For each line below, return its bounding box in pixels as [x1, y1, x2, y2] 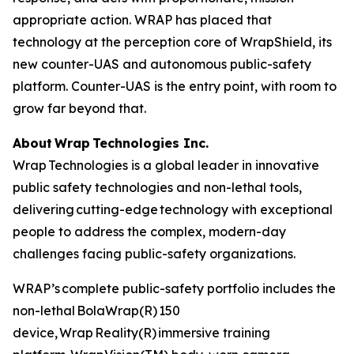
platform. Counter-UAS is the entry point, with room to [13, 78, 337, 94]
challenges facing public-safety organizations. [13, 246, 296, 262]
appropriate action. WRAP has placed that [13, 12, 272, 28]
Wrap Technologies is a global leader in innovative [13, 157, 319, 173]
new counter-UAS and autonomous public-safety [13, 56, 311, 72]
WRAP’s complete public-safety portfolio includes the [13, 281, 336, 296]
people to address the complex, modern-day [13, 224, 286, 239]
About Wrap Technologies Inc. [13, 135, 209, 151]
